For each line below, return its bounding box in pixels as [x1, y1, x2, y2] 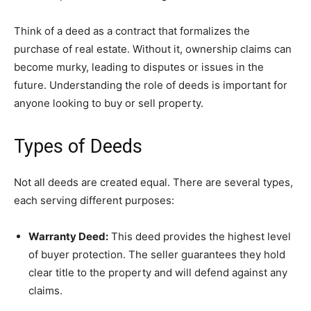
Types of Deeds [14, 135, 142, 158]
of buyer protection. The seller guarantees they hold [28, 248, 285, 262]
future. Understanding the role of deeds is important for [14, 78, 287, 92]
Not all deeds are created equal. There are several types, [14, 176, 293, 190]
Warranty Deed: [28, 230, 108, 244]
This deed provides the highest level [108, 230, 291, 244]
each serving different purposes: [14, 194, 174, 208]
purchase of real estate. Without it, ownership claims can [14, 42, 292, 56]
